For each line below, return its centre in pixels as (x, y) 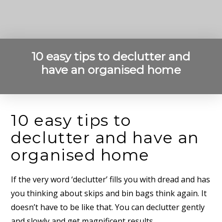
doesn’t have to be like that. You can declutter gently (108, 207)
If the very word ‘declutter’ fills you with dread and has (111, 179)
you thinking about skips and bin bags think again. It (109, 193)
